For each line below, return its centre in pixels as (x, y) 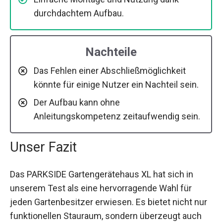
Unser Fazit (43, 147)
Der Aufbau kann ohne (77, 103)
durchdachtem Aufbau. (79, 13)
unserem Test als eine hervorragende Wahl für (101, 188)
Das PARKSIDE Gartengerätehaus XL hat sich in (102, 174)
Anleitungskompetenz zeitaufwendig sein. (117, 116)
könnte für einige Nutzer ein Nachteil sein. (116, 85)
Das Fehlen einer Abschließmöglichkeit (110, 71)
